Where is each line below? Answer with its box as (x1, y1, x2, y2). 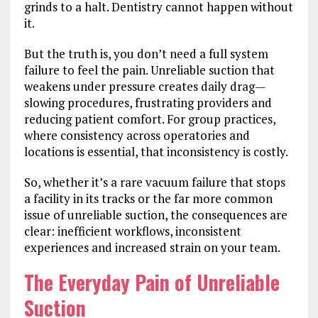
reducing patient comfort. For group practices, (23, 110, 275, 127)
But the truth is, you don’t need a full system (23, 45, 268, 62)
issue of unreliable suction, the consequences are (23, 206, 287, 223)
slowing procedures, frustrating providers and (23, 94, 272, 111)
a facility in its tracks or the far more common (23, 190, 273, 207)
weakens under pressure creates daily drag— (23, 77, 265, 94)
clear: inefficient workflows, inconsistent (23, 222, 241, 239)
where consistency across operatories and (23, 126, 250, 143)
